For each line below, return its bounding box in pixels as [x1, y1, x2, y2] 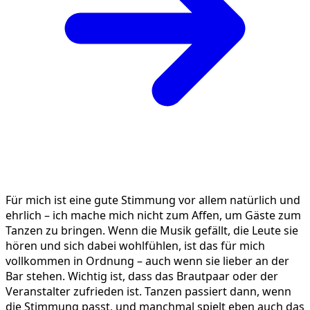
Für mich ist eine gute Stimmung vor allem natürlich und [6, 192, 300, 208]
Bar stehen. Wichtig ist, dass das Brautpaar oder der [6, 268, 278, 284]
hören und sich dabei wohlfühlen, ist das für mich [6, 238, 265, 254]
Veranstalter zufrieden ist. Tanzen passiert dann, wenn [6, 284, 291, 300]
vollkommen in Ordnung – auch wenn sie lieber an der [6, 253, 289, 269]
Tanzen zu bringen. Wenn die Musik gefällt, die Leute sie [6, 223, 298, 239]
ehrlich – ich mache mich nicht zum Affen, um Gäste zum [6, 208, 301, 224]
